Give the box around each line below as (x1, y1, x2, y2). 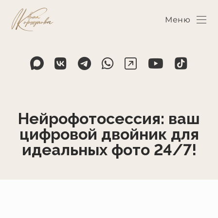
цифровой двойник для (19, 125, 199, 143)
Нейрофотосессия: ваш (18, 109, 200, 127)
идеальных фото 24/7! (21, 140, 197, 159)
